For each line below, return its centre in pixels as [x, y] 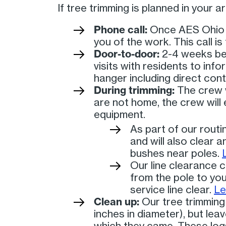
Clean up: [117, 201]
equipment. [120, 114]
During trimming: [134, 90]
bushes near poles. [176, 153]
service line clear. [172, 189]
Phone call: [121, 29]
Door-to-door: [127, 53]
